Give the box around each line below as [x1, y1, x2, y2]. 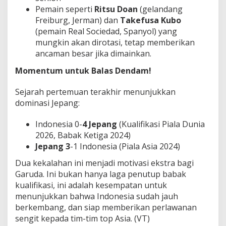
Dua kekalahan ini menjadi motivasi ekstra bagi [15, 157, 194, 169]
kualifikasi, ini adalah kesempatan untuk [15, 180, 167, 191]
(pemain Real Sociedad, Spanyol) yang [35, 26, 177, 37]
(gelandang [138, 4, 183, 15]
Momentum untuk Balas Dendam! [15, 65, 151, 76]
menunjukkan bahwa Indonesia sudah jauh [15, 191, 178, 202]
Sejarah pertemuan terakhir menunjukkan [15, 86, 176, 97]
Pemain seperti [35, 4, 94, 15]
